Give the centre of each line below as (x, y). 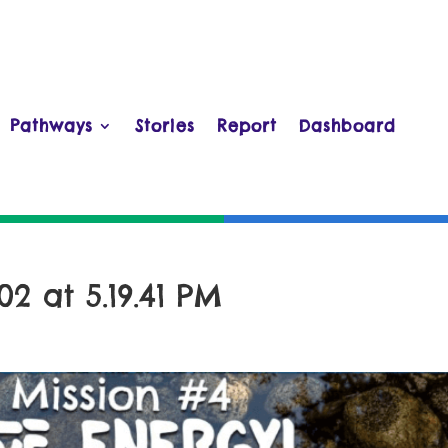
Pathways (51, 126)
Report (247, 126)
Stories (165, 126)
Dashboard (347, 126)
